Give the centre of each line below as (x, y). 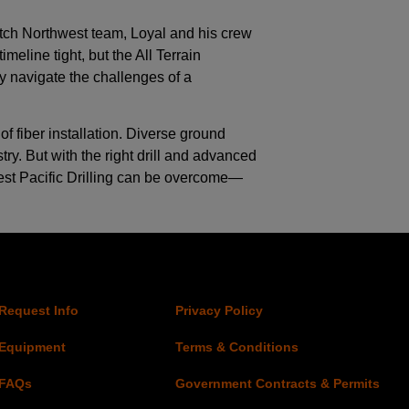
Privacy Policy (219, 311)
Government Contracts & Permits (277, 384)
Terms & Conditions (236, 347)
